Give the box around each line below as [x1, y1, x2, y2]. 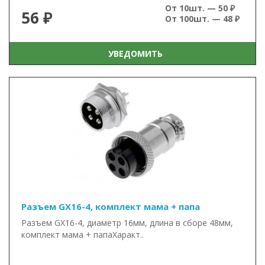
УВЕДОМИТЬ [103, 47, 163, 59]
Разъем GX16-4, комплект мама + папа [21, 201, 200, 212]
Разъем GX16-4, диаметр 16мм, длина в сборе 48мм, [21, 217, 233, 228]
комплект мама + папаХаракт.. [21, 229, 144, 240]
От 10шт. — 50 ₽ [165, 2, 235, 14]
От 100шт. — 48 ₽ [165, 13, 240, 24]
